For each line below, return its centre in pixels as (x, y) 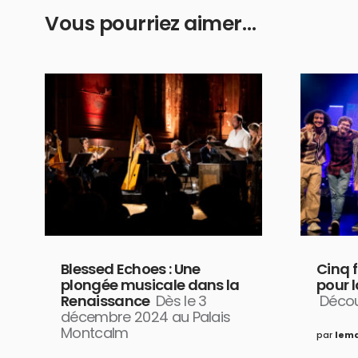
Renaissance (105, 301)
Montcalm (95, 333)
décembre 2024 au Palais (146, 317)
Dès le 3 (181, 301)
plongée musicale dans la (150, 285)
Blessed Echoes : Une (131, 269)
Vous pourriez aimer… (150, 23)
